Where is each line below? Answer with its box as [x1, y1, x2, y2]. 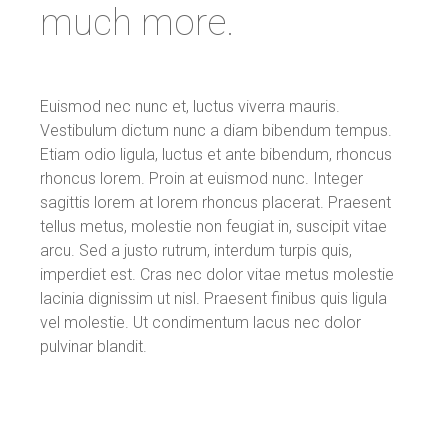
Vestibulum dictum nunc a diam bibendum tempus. [40, 120, 392, 140]
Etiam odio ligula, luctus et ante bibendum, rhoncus [40, 144, 392, 164]
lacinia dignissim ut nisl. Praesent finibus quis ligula [40, 288, 387, 308]
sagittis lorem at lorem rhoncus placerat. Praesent [40, 192, 391, 212]
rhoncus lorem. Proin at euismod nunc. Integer [40, 168, 363, 188]
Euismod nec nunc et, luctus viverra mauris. [40, 96, 340, 116]
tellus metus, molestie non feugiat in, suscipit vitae [40, 216, 387, 236]
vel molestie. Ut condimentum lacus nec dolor [40, 312, 361, 332]
